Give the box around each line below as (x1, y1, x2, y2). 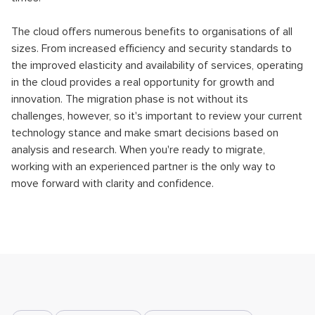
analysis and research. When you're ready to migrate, (11, 142, 265, 157)
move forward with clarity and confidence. (11, 176, 214, 191)
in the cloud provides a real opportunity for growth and (11, 75, 274, 89)
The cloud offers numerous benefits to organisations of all (11, 24, 292, 39)
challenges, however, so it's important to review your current (11, 108, 302, 123)
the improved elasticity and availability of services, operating (11, 58, 303, 72)
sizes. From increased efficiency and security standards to (11, 41, 292, 56)
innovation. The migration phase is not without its (11, 91, 248, 106)
